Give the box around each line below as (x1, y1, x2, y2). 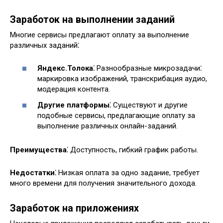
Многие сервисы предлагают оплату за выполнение (10, 30, 189, 39)
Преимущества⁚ (10, 145, 68, 154)
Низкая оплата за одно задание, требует (56, 168, 200, 177)
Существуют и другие (111, 100, 188, 110)
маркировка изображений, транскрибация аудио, (37, 74, 207, 84)
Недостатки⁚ (10, 168, 56, 177)
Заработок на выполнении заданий (10, 14, 175, 26)
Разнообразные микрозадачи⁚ (95, 64, 202, 73)
